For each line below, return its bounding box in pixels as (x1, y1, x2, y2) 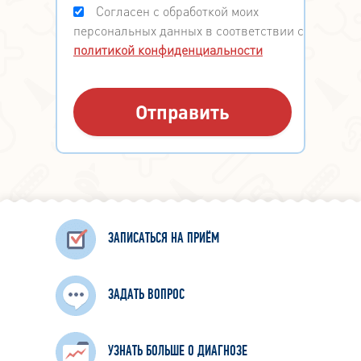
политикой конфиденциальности (73, 41, 263, 59)
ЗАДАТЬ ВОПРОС (108, 288, 185, 304)
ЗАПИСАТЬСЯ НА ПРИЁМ (108, 231, 219, 247)
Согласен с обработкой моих (96, 2, 259, 20)
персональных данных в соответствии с (73, 22, 304, 39)
